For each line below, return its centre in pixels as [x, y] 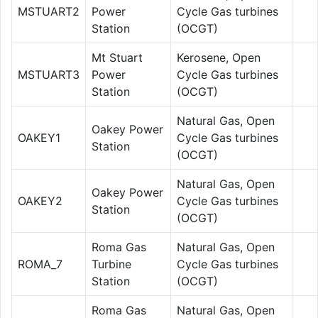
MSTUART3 [49, 74]
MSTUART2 [49, 11]
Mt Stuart [117, 57]
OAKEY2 [40, 201]
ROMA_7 [40, 264]
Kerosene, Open [219, 57]
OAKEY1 [39, 137]
